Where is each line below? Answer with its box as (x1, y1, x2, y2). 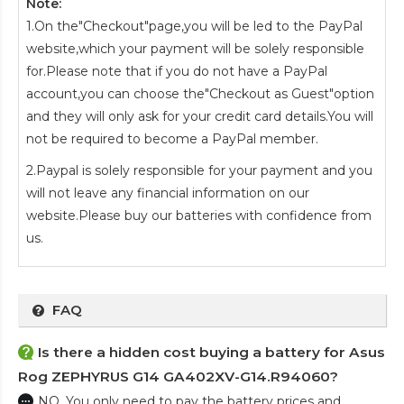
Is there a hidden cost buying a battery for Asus (38, 344, 385, 362)
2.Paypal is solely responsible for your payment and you (26, 162, 372, 179)
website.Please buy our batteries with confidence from (26, 207, 372, 225)
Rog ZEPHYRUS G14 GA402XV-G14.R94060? (18, 368, 338, 386)
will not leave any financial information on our (26, 185, 309, 202)
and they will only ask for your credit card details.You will (26, 108, 373, 125)
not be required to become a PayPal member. (26, 131, 318, 148)
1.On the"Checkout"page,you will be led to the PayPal (26, 18, 363, 35)
